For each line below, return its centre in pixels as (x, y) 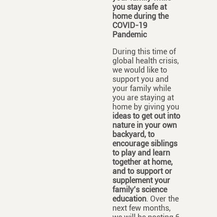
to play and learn (141, 153)
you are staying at (143, 98)
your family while (141, 89)
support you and (140, 79)
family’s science (139, 190)
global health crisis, (145, 61)
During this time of (144, 52)
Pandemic (129, 35)
